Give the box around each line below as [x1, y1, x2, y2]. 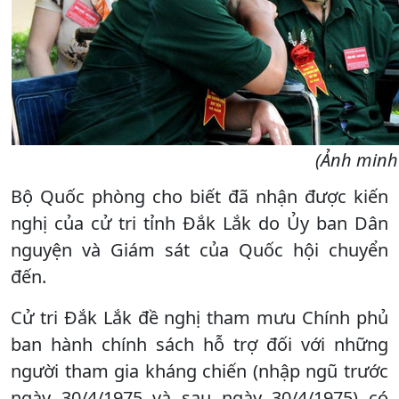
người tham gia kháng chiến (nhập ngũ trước [11, 358, 388, 383]
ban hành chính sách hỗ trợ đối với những [11, 331, 388, 356]
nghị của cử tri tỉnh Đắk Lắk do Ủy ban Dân [11, 210, 388, 235]
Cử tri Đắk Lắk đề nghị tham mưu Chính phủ [11, 305, 388, 330]
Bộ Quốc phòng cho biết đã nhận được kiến [11, 183, 388, 208]
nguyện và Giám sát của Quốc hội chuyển [11, 237, 388, 262]
